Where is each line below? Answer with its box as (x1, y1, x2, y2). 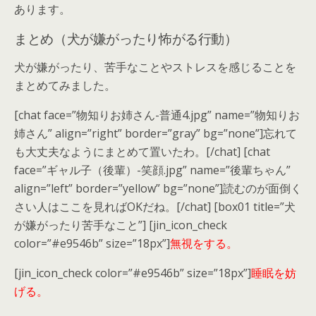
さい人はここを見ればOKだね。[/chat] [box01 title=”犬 (14, 198, 296, 214)
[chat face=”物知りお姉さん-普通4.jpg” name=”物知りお (14, 107, 300, 123)
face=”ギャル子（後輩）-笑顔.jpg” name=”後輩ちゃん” (14, 162, 291, 178)
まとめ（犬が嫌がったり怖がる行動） (14, 28, 238, 47)
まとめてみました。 (14, 77, 116, 93)
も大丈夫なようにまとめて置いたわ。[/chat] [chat (14, 143, 270, 159)
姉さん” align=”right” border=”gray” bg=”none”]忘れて (14, 125, 297, 141)
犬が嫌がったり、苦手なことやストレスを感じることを (14, 59, 296, 75)
